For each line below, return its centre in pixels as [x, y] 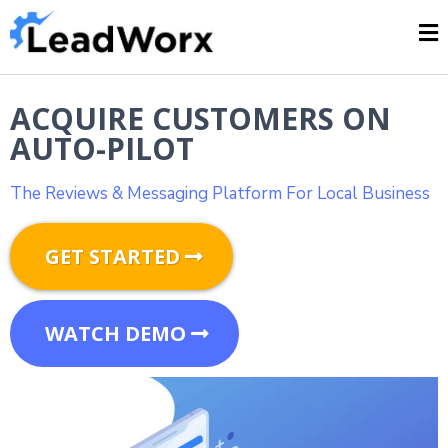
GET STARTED [112, 256]
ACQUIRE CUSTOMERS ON [200, 118]
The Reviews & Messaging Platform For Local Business [220, 193]
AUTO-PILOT [102, 148]
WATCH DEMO [115, 333]
